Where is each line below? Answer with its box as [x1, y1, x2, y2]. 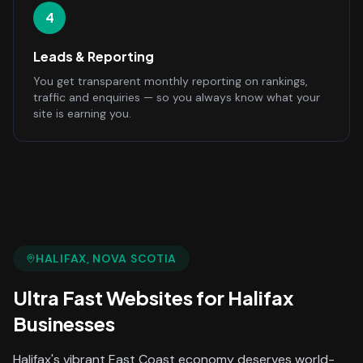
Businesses [13, 311, 115, 335]
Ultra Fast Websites [13, 285, 193, 310]
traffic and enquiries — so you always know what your [33, 90, 320, 105]
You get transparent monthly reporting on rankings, [33, 74, 308, 88]
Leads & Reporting [33, 48, 154, 65]
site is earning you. [33, 106, 131, 121]
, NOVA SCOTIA [86, 251, 177, 266]
